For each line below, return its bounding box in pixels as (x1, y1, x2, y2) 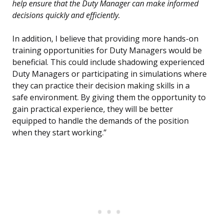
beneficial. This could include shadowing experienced (12, 57, 204, 68)
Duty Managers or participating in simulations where (12, 68, 207, 80)
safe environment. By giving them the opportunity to (12, 92, 206, 103)
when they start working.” (12, 127, 107, 138)
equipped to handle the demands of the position (12, 115, 189, 127)
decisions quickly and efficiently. (12, 10, 120, 21)
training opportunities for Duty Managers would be (12, 45, 202, 56)
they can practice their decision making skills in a (12, 80, 190, 91)
